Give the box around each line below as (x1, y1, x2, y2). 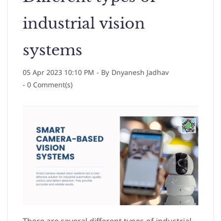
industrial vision (23, 14, 145, 33)
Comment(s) (31, 80, 73, 89)
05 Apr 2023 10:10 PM (23, 68, 94, 77)
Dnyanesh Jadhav (111, 68, 169, 77)
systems (23, 41, 82, 59)
